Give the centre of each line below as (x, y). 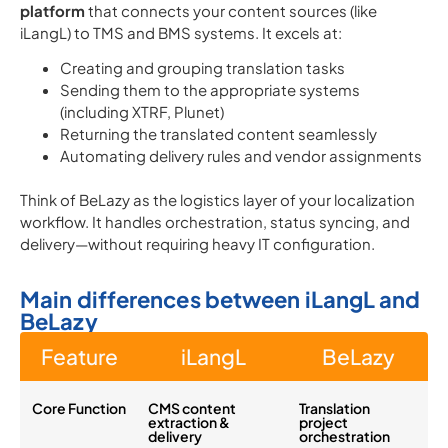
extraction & (189, 422)
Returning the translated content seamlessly (218, 133)
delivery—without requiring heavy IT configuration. (197, 243)
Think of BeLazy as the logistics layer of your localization (217, 199)
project (323, 422)
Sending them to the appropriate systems (210, 89)
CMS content (192, 408)
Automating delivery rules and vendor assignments (241, 155)
